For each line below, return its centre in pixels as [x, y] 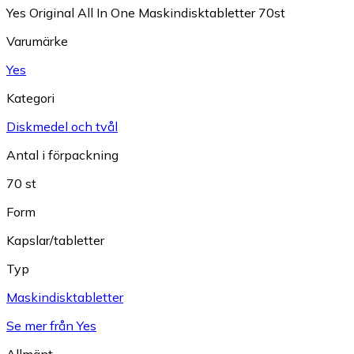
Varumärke [37, 41]
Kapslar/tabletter [55, 241]
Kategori [30, 98]
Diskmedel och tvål [62, 127]
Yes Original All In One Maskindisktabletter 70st [146, 13]
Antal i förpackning [62, 155]
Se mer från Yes [51, 326]
